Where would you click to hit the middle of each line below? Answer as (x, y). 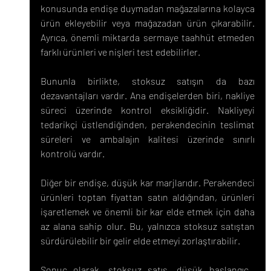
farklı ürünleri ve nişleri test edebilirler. (120, 52)
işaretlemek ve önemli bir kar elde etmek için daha (148, 212)
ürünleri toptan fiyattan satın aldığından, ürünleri (148, 197)
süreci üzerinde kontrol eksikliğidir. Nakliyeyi (148, 110)
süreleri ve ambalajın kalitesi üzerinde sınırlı (148, 139)
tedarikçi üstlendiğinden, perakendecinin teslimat (148, 125)
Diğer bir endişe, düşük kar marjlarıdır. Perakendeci (148, 183)
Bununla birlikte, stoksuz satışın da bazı (148, 81)
